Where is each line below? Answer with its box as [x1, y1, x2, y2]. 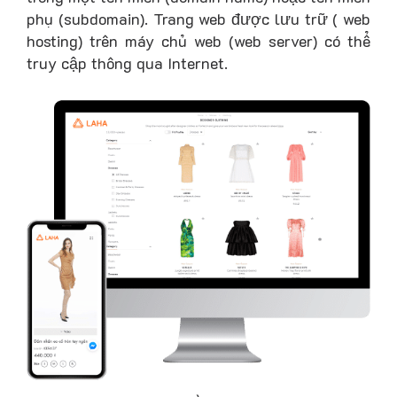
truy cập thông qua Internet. [27, 51, 228, 74]
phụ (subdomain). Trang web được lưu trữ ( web [27, 7, 370, 29]
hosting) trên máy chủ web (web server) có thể [27, 29, 370, 51]
